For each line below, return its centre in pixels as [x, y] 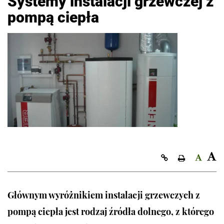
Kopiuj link [189, 157]
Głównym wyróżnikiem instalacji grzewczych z [104, 195]
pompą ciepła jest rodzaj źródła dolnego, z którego [111, 212]
